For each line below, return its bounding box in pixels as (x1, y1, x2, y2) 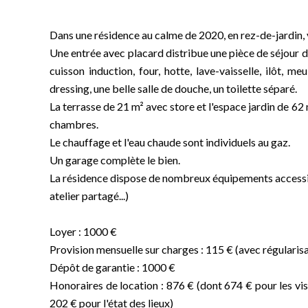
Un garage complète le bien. (49, 153, 180, 166)
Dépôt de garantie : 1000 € (49, 261, 175, 274)
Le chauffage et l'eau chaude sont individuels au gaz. (49, 135, 290, 148)
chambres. (49, 118, 98, 131)
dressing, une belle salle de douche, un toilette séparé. (49, 82, 297, 95)
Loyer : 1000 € (49, 225, 117, 238)
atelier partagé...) (49, 189, 129, 202)
